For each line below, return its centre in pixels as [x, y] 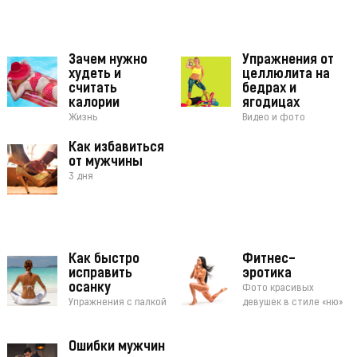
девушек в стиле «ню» [293, 303]
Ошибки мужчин [116, 348]
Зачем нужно [108, 61]
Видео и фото [274, 118]
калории [94, 104]
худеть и [94, 75]
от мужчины [105, 163]
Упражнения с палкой [117, 303]
